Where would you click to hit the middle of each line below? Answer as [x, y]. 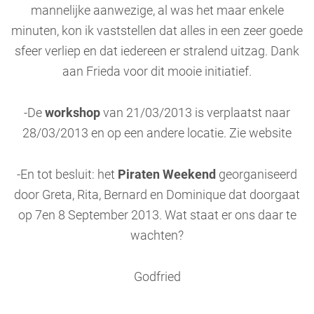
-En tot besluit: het [67, 175]
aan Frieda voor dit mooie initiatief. [157, 71]
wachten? [157, 235]
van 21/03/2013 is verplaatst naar [195, 113]
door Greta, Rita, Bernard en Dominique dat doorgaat [157, 195]
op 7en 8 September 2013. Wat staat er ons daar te [157, 215]
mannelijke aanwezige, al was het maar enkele [157, 11]
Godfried [157, 277]
